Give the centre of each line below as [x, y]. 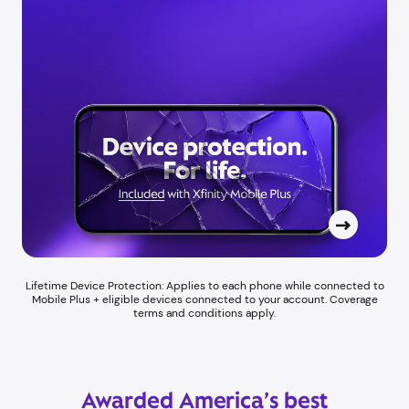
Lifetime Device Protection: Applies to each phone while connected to [204, 286]
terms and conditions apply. [204, 314]
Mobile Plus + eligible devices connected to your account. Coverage [204, 300]
